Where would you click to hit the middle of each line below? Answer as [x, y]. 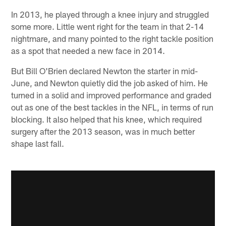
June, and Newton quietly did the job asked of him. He [110, 82]
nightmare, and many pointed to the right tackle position [112, 38]
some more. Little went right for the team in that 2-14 [108, 26]
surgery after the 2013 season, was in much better [103, 131]
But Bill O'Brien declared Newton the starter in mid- [105, 70]
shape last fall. [38, 143]
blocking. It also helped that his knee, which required [107, 119]
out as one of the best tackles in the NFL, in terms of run [112, 107]
